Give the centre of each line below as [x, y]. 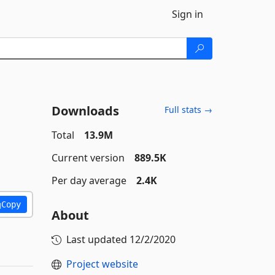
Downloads [85, 111]
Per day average [89, 180]
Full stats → [188, 110]
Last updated [98, 239]
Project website [102, 264]
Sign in [188, 14]
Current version [88, 158]
